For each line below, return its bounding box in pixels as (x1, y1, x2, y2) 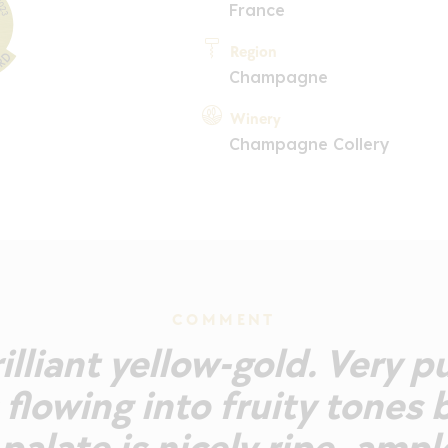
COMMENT (172, 311, 276, 331)
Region (229, 42, 277, 62)
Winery (229, 109, 281, 129)
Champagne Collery (228, 133, 390, 154)
